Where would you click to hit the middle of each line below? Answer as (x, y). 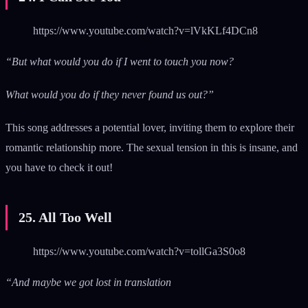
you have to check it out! (59, 167)
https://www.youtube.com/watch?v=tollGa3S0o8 (139, 251)
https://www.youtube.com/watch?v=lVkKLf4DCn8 (145, 30)
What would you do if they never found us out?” (110, 94)
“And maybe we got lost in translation (88, 282)
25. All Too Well (65, 217)
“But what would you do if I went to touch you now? (120, 61)
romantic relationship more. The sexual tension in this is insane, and (152, 147)
